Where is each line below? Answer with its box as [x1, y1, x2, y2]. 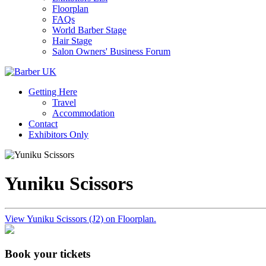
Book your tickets [5, 247, 90, 260]
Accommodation [52, 108, 115, 118]
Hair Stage [52, 36, 92, 46]
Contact [28, 119, 58, 129]
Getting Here [28, 87, 77, 97]
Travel [52, 97, 76, 107]
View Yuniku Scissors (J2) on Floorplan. [5, 213, 156, 224]
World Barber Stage [52, 25, 126, 35]
